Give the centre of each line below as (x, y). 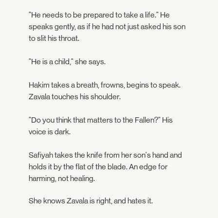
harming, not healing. (62, 178)
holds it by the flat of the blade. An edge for (98, 167)
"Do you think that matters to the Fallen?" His (101, 120)
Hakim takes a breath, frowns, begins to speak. (105, 85)
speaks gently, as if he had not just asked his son (107, 27)
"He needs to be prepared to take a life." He (99, 15)
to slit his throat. (54, 38)
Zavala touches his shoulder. (75, 97)
